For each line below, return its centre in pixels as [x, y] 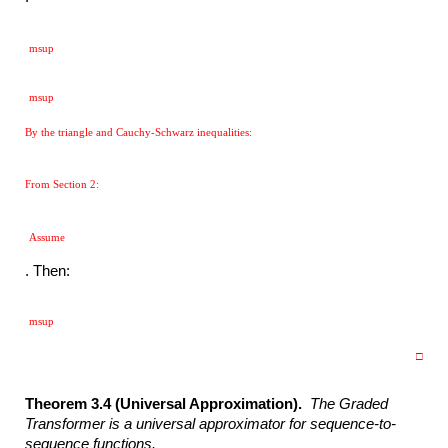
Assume [49, 237]
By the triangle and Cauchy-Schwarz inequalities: [140, 131]
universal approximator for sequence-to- [266, 424]
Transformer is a [79, 424]
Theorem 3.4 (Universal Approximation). [168, 404]
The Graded [349, 404]
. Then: [50, 270]
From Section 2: [64, 184]
